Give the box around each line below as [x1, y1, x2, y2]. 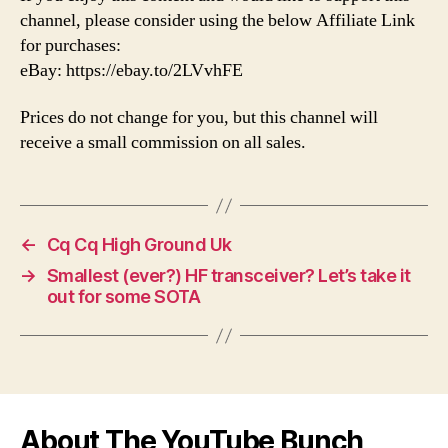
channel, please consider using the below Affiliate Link [20, 8, 415, 32]
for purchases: [20, 33, 121, 57]
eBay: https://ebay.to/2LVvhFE [20, 58, 243, 82]
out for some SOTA [46, 286, 201, 308]
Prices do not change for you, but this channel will [20, 106, 378, 130]
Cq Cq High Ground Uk [46, 234, 232, 256]
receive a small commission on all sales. [20, 131, 306, 155]
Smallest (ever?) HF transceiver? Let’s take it [46, 265, 411, 287]
